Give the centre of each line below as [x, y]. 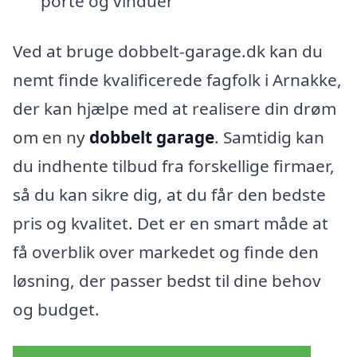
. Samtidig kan [269, 137]
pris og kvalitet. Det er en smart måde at [171, 224]
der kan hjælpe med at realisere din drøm [175, 109]
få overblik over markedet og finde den [166, 252]
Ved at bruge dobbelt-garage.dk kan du [168, 51]
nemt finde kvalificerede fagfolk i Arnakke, [177, 80]
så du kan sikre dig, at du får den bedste [169, 195]
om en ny [51, 137]
